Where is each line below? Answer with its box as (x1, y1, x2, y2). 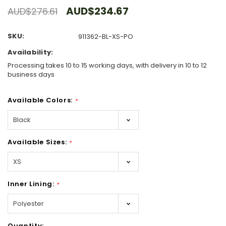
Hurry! (8, 213, 26, 222)
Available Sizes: (8, 137, 69, 147)
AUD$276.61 (8, 5, 58, 18)
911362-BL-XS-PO (78, 32, 133, 42)
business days (8, 69, 54, 79)
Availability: (8, 47, 53, 58)
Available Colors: (8, 95, 75, 105)
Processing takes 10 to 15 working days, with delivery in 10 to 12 (8, 60, 207, 70)
